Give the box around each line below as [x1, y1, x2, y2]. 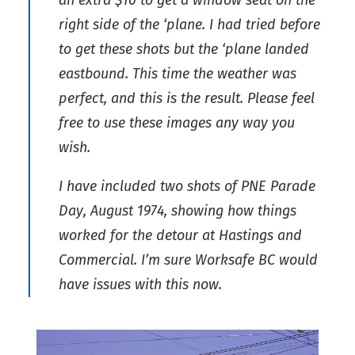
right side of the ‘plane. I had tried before [59, 16, 320, 34]
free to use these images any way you [59, 114, 295, 132]
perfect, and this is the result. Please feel [59, 90, 315, 108]
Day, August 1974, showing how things [59, 202, 296, 220]
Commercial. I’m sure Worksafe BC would [59, 251, 318, 269]
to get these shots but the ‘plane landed [59, 40, 309, 59]
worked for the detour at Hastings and [59, 227, 302, 245]
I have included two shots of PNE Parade [59, 177, 315, 196]
